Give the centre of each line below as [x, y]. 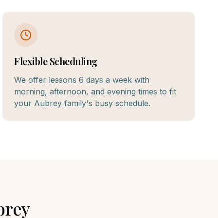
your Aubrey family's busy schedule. [82, 103]
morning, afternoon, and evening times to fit [95, 91]
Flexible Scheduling [56, 61]
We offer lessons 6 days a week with [82, 80]
